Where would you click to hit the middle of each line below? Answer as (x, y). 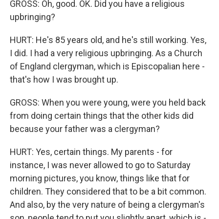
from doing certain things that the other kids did (102, 116)
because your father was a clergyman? (85, 129)
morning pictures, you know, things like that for (100, 178)
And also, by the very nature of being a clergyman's (107, 205)
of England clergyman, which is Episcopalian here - (107, 66)
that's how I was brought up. (64, 79)
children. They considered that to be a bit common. (108, 191)
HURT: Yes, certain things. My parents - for (91, 152)
